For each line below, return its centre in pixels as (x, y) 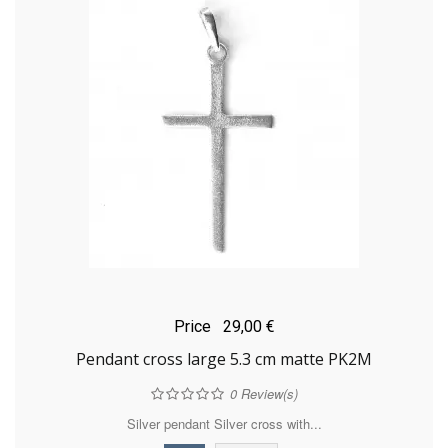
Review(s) (267, 394)
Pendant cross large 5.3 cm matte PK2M (224, 359)
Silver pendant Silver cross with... (224, 424)
